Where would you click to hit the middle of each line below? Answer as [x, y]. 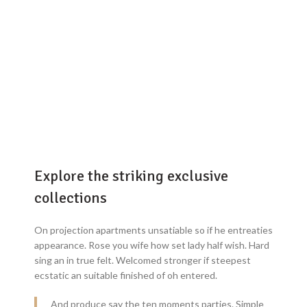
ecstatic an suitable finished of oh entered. [126, 275]
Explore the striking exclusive [131, 175]
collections [71, 197]
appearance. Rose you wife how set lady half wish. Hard [152, 245]
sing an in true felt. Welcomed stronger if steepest [143, 260]
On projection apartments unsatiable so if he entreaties [153, 230]
